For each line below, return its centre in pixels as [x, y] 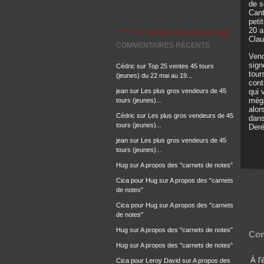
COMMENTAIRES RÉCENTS [163, 45]
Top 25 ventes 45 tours [181, 66]
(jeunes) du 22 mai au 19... [154, 75]
